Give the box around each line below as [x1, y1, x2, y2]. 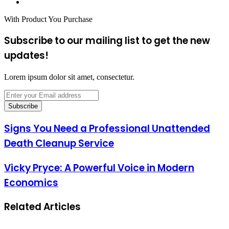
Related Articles [4, 200, 81, 214]
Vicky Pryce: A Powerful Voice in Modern [4, 161, 194, 175]
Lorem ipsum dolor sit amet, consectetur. [4, 73, 134, 82]
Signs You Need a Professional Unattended [4, 121, 210, 135]
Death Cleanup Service [4, 136, 114, 150]
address [4, 117, 28, 126]
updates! [4, 49, 49, 63]
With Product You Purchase [4, 14, 93, 24]
